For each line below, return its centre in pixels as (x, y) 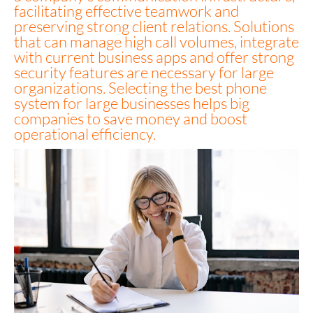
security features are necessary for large (144, 72)
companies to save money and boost (131, 118)
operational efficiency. (85, 133)
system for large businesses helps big (132, 103)
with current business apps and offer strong (154, 57)
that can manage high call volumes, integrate (156, 41)
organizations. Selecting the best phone (140, 87)
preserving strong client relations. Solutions (154, 26)
